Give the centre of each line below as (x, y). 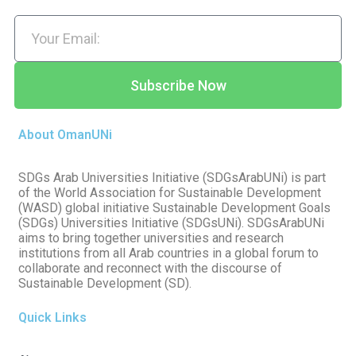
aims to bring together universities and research (151, 238)
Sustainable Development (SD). (105, 284)
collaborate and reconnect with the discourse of (150, 269)
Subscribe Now (178, 85)
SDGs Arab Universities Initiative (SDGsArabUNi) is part (172, 178)
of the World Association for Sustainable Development (170, 193)
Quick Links (52, 318)
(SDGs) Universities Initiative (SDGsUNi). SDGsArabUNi (171, 223)
